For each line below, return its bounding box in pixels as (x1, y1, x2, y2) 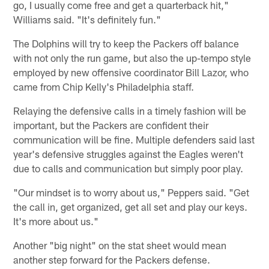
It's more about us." (13, 214, 99, 227)
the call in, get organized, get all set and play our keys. (13, 200, 248, 213)
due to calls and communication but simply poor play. (13, 162, 244, 174)
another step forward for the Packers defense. (13, 253, 211, 265)
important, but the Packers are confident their (13, 118, 209, 131)
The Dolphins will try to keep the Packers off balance (13, 37, 240, 49)
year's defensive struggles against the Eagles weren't (13, 147, 244, 160)
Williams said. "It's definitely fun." (13, 13, 162, 25)
